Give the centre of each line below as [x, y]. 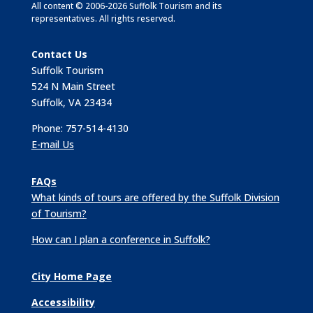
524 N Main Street [73, 87]
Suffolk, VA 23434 [71, 103]
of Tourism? [59, 214]
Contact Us [59, 54]
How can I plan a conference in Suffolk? [121, 240]
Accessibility [63, 303]
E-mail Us [52, 145]
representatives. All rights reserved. [103, 19]
